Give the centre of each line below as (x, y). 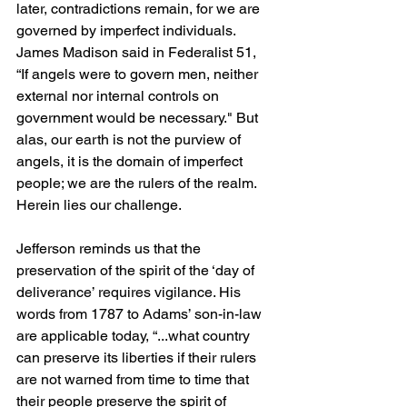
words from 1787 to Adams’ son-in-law (141, 313)
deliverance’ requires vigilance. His (130, 292)
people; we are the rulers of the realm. (138, 183)
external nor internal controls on (119, 95)
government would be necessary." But (139, 117)
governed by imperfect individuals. (128, 30)
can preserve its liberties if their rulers (138, 357)
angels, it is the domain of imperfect (131, 161)
